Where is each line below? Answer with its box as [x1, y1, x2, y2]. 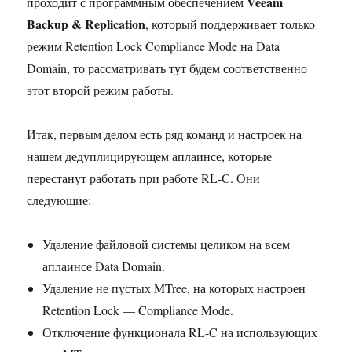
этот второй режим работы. [27, 81, 174, 98]
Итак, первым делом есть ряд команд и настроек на [27, 125, 302, 142]
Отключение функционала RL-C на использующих [42, 323, 318, 340]
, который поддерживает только [145, 15, 316, 32]
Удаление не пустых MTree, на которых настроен [42, 279, 306, 296]
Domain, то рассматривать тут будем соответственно [27, 59, 308, 76]
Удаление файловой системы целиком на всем [42, 235, 291, 252]
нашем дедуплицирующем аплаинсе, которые [27, 147, 273, 164]
